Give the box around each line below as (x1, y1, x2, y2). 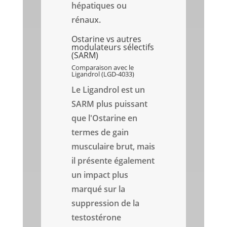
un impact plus (71, 169, 129, 181)
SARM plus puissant (71, 98, 148, 110)
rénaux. (71, 14, 101, 26)
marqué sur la (71, 183, 126, 195)
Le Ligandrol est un (71, 84, 145, 96)
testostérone (71, 212, 122, 223)
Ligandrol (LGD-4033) (71, 69, 135, 79)
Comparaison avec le (71, 63, 134, 72)
